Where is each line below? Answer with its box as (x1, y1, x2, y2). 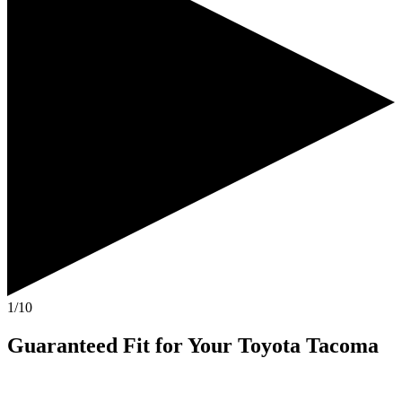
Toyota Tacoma (238, 333, 379, 357)
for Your (150, 333, 238, 357)
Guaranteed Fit (7, 333, 150, 357)
